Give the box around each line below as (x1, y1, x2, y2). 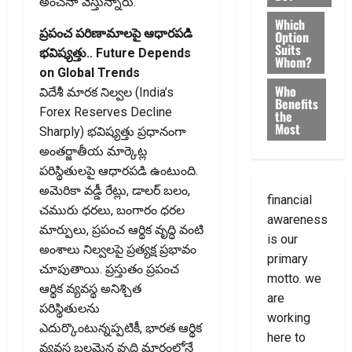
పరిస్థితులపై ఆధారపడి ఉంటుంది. (39, 163, 198, 178)
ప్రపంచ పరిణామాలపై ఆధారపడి (39, 25, 192, 41)
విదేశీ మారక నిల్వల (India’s (39, 84, 174, 100)
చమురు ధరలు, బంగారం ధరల (39, 202, 185, 218)
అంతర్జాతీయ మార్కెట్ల (39, 143, 147, 159)
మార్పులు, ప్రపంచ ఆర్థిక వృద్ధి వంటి (39, 222, 203, 237)
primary (266, 251, 308, 266)
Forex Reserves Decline (39, 104, 172, 119)
